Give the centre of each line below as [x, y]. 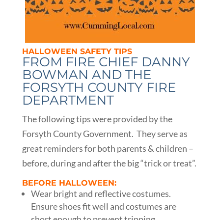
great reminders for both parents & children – [108, 148]
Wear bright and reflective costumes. [101, 193]
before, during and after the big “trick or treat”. [109, 163]
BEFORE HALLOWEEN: [69, 183]
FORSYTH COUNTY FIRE [99, 87]
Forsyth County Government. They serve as [105, 134]
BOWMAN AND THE [86, 75]
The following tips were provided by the [97, 119]
